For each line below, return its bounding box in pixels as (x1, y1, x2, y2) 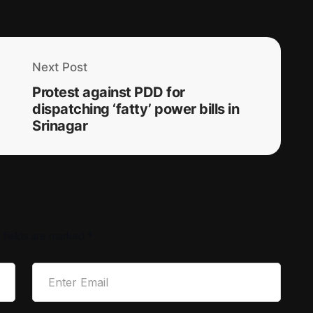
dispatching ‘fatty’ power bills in (32, 101, 239, 118)
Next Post (32, 60, 87, 75)
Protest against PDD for (32, 84, 185, 101)
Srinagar (32, 117, 87, 135)
